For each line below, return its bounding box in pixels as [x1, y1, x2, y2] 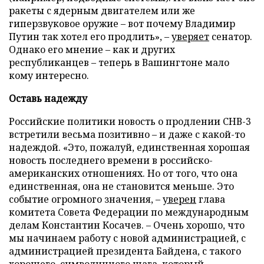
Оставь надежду [9, 91, 87, 105]
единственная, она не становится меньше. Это [9, 179, 234, 193]
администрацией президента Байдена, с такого [9, 244, 241, 258]
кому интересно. [9, 68, 89, 82]
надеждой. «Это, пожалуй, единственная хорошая [9, 140, 250, 154]
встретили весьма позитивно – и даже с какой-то [9, 127, 245, 141]
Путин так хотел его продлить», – [9, 29, 171, 43]
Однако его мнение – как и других [9, 42, 175, 56]
